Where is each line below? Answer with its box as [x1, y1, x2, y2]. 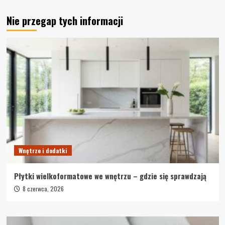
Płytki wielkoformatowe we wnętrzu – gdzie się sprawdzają [14, 170, 206, 181]
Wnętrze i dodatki [18, 146, 67, 155]
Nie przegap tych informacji [6, 13, 123, 28]
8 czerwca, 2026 [22, 184, 64, 193]
